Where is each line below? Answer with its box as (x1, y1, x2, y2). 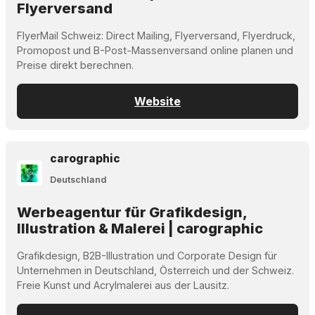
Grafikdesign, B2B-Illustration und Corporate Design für (17, 250, 277, 262)
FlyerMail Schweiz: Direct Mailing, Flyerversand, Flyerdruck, (17, 29, 295, 41)
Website (134, 94, 181, 108)
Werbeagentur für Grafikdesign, (17, 204, 247, 221)
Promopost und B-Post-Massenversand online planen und (17, 44, 293, 56)
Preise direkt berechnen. (17, 58, 134, 71)
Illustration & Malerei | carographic (17, 220, 263, 238)
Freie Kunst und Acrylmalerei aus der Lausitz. (17, 279, 229, 292)
